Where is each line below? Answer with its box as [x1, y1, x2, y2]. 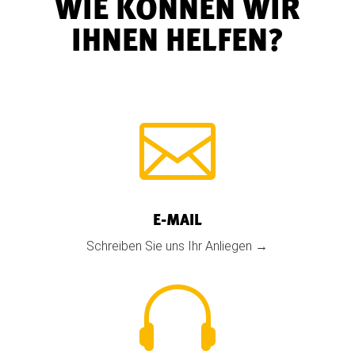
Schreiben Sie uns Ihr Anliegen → [86, 239, 269, 254]
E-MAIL [152, 213, 202, 230]
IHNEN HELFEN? [71, 26, 284, 59]
